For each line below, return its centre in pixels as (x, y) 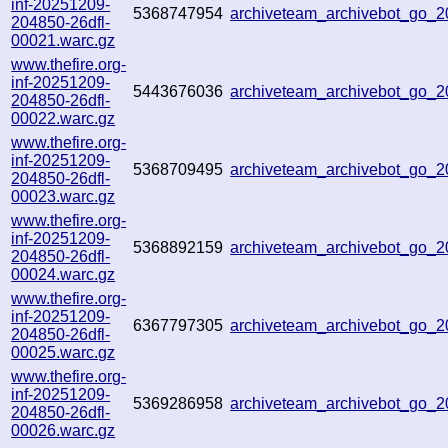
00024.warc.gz (63, 274)
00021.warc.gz (63, 40)
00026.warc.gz (63, 430)
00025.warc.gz (63, 352)
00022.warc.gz (63, 118)
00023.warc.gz (63, 196)
